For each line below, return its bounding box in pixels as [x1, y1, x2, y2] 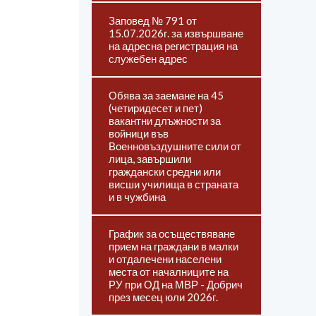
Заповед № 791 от [109, 14, 197, 27]
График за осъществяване [109, 227, 235, 240]
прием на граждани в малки [109, 240, 238, 253]
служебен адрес [109, 52, 188, 65]
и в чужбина [109, 190, 166, 203]
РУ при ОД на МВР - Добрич [109, 278, 243, 291]
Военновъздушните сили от [109, 140, 241, 152]
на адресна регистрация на [109, 39, 238, 52]
